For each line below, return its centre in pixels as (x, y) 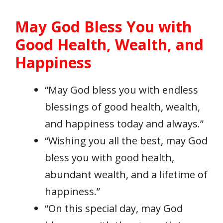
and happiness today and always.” (124, 124)
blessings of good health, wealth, (122, 107)
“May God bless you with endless (121, 90)
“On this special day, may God (114, 209)
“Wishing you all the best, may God (126, 141)
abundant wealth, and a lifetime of (126, 175)
